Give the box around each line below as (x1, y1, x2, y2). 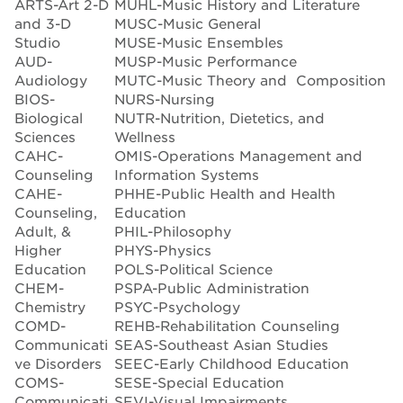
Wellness (114, 129, 175, 146)
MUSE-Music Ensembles (114, 34, 283, 51)
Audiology (14, 72, 87, 89)
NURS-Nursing (114, 91, 215, 108)
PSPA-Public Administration (114, 280, 309, 297)
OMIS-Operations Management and (114, 148, 363, 165)
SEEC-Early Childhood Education (114, 355, 349, 372)
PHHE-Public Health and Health (114, 185, 336, 202)
